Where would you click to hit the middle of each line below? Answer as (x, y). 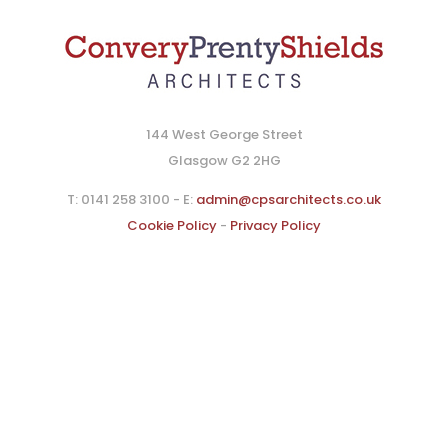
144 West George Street (224, 135)
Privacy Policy (275, 226)
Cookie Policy (172, 226)
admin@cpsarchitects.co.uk (288, 200)
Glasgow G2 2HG (224, 161)
